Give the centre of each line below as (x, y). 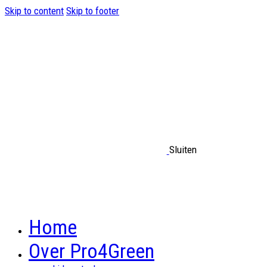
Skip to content (34, 11)
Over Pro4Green (91, 251)
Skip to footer (93, 11)
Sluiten (183, 150)
